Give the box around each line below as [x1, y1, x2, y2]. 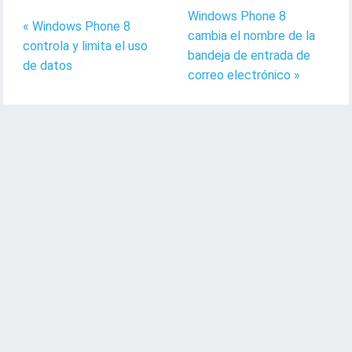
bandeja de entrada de [187, 48, 310, 63]
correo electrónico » [187, 68, 300, 82]
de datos [23, 57, 73, 73]
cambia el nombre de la [187, 28, 315, 43]
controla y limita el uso [23, 38, 148, 53]
